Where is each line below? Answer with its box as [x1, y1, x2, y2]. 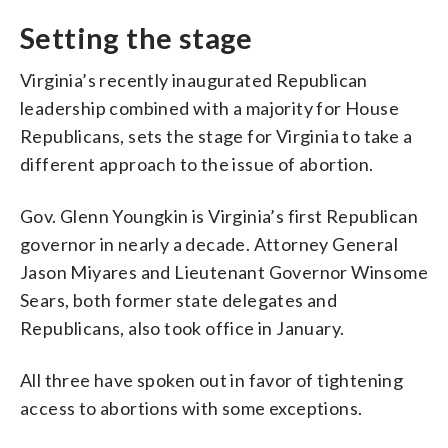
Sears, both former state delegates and [20, 288, 338, 311]
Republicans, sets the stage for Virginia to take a [20, 124, 412, 147]
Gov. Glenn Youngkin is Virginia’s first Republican [20, 204, 418, 227]
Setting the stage [20, 20, 253, 55]
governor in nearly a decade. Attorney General [20, 232, 398, 255]
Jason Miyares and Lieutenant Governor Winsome [20, 260, 428, 283]
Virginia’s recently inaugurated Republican [20, 68, 368, 91]
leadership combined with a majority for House [20, 96, 399, 119]
